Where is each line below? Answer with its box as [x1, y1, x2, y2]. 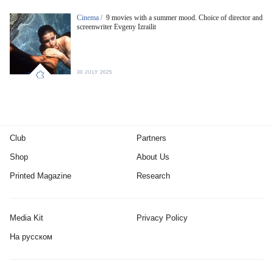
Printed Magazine [10, 171, 71, 181]
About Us [136, 152, 169, 162]
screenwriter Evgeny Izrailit [77, 22, 156, 31]
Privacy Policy [136, 213, 188, 223]
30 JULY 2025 [77, 69, 112, 75]
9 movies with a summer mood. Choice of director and [106, 13, 263, 22]
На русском [10, 232, 52, 242]
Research [136, 171, 170, 181]
